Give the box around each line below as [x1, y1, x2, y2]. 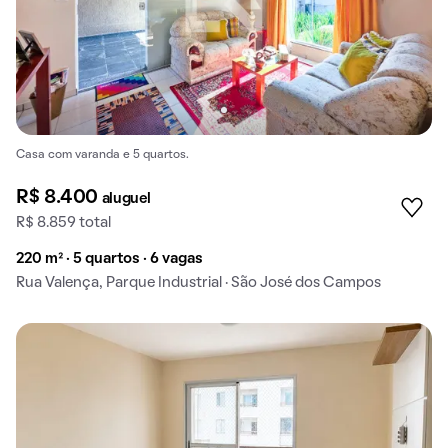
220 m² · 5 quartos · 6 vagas [16, 252, 203, 267]
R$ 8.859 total [16, 216, 111, 231]
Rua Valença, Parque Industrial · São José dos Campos [16, 276, 381, 291]
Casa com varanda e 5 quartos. [16, 149, 189, 160]
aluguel [101, 192, 151, 207]
